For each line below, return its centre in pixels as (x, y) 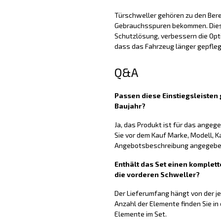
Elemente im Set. (140, 214)
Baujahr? (130, 106)
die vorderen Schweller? (157, 174)
